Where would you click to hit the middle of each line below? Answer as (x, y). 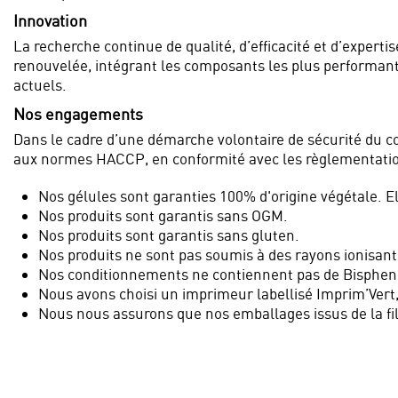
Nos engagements (78, 115)
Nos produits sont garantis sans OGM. (163, 215)
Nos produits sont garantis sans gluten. (169, 235)
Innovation (50, 21)
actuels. (42, 85)
